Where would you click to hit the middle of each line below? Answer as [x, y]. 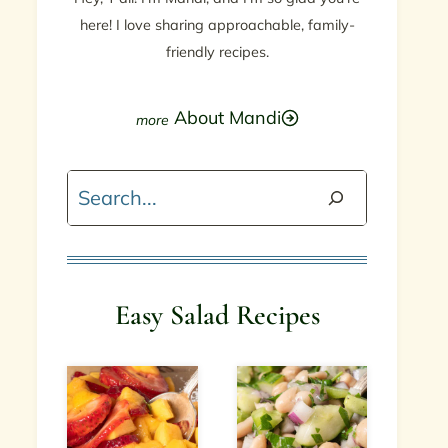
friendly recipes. [217, 52]
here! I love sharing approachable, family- [217, 25]
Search [98, 187]
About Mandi [227, 117]
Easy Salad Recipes [217, 315]
